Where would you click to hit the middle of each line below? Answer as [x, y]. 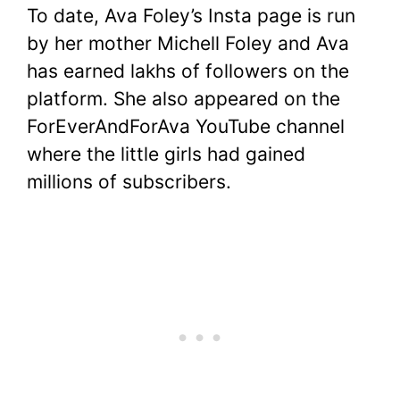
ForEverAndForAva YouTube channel [186, 126]
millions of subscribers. [129, 181]
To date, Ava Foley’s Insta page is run [191, 15]
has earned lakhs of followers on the [188, 71]
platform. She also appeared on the [183, 98]
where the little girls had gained [166, 154]
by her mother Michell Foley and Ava [188, 43]
